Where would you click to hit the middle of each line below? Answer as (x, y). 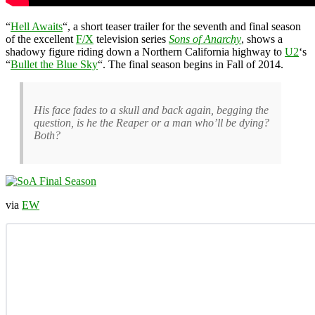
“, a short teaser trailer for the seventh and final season (182, 26)
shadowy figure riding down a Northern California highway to (145, 51)
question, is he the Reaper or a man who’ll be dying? (152, 122)
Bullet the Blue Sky (54, 64)
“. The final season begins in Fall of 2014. (191, 64)
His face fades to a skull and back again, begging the (151, 110)
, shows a (262, 39)
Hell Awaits (37, 26)
